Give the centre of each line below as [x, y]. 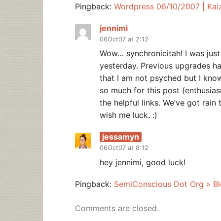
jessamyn [121, 137]
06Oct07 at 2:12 [124, 39]
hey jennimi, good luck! [143, 162]
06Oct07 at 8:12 [124, 148]
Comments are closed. [117, 208]
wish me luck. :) [129, 115]
